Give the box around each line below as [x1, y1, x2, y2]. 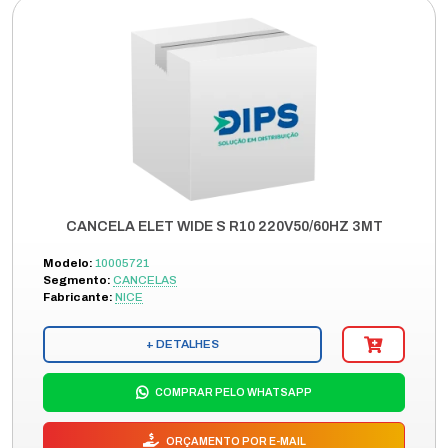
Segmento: [43, 274, 111, 286]
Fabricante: [43, 291, 113, 303]
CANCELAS [113, 274, 177, 286]
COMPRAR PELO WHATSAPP [153, 387, 312, 398]
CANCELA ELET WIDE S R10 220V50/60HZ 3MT [65, 219, 383, 234]
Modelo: [43, 257, 93, 269]
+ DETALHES [146, 338, 219, 350]
